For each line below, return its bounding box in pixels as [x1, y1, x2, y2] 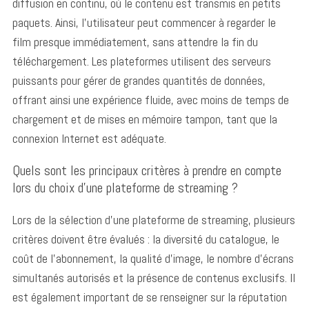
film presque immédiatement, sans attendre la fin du [12, 33, 258, 50]
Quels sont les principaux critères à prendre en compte [12, 161, 281, 179]
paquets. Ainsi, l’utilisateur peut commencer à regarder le [12, 14, 276, 30]
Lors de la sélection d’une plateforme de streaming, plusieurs [12, 211, 295, 228]
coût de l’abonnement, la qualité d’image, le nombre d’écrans [12, 250, 294, 266]
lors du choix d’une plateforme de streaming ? [12, 178, 238, 197]
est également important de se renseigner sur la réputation [12, 288, 287, 305]
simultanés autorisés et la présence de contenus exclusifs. [12, 269, 290, 286]
